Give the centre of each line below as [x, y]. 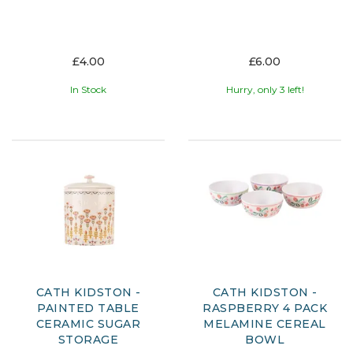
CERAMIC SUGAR [88, 323]
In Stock [88, 90]
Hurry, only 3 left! [265, 90]
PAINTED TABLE [88, 308]
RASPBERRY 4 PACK [265, 308]
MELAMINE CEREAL [265, 323]
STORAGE [88, 339]
